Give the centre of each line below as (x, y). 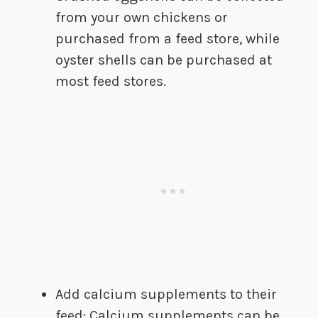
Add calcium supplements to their (166, 295)
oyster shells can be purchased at (164, 60)
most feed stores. (111, 82)
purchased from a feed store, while (168, 39)
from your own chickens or (142, 18)
